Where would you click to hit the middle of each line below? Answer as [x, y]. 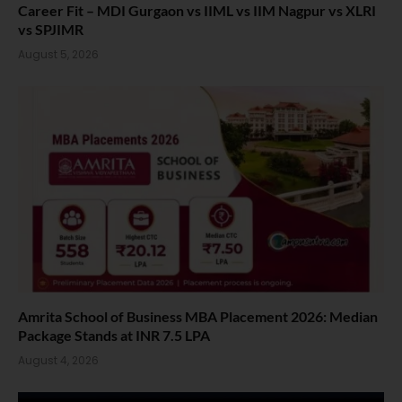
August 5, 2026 [58, 55]
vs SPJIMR [51, 30]
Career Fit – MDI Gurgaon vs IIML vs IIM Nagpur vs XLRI [197, 11]
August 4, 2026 [58, 360]
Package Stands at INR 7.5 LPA [114, 335]
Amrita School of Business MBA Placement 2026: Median [198, 316]
